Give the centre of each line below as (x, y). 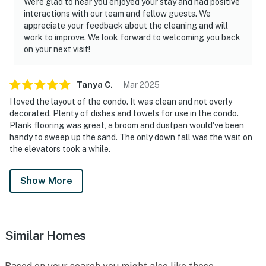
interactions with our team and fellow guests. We (117, 13)
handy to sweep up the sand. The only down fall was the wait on (131, 137)
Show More (46, 180)
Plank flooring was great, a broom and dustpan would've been (127, 125)
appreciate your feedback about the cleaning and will (126, 25)
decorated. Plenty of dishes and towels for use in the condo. (124, 113)
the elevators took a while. (60, 149)
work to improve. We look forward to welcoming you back (132, 37)
